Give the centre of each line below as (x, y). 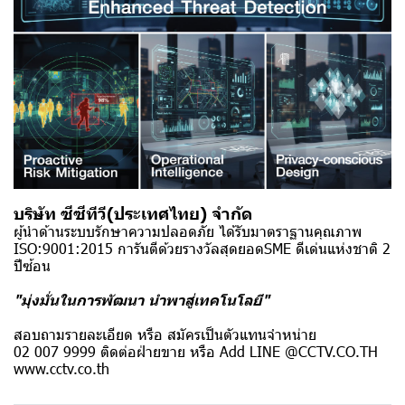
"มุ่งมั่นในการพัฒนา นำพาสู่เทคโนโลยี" (141, 300)
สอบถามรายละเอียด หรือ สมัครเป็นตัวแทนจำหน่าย (165, 334)
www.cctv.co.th (61, 369)
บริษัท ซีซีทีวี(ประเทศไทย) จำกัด (133, 213)
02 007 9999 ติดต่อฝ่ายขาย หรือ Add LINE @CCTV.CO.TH (196, 352)
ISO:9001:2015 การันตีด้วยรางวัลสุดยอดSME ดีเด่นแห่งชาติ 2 (202, 249)
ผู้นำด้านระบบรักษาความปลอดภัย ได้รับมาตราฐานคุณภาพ (188, 231)
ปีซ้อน (32, 266)
